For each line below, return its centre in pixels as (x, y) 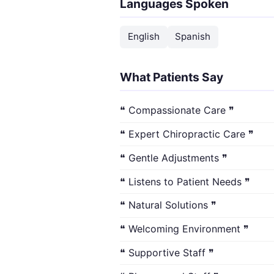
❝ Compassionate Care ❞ (177, 110)
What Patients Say (172, 77)
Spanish (193, 37)
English (143, 37)
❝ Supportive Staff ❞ (167, 252)
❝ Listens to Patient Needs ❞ (185, 181)
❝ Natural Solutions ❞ (168, 205)
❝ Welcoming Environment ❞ (184, 229)
